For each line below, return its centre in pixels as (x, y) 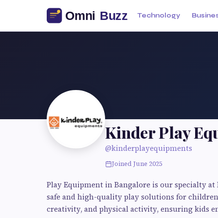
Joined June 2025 (137, 164)
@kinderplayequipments (149, 148)
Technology (159, 16)
